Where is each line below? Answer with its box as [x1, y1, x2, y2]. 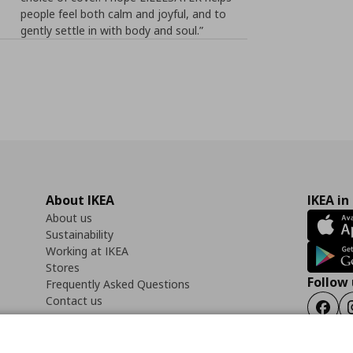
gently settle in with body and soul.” [20, 23, 204, 38]
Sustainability [46, 227, 113, 242]
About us [46, 210, 92, 225]
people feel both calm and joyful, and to [20, 6, 227, 21]
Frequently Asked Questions [46, 277, 190, 292]
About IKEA [46, 191, 114, 209]
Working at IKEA [46, 243, 128, 258]
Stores [46, 260, 80, 275]
